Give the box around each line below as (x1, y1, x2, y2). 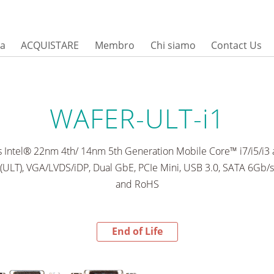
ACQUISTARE (21, 38, 80, 52)
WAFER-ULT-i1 (49, 100, 225, 136)
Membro (94, 38, 135, 52)
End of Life (111, 224, 163, 239)
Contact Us (211, 38, 262, 52)
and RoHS (115, 177, 159, 191)
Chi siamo (150, 38, 196, 52)
